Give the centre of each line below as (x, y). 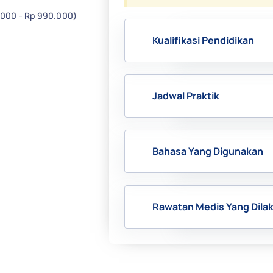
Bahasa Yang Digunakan (208, 151)
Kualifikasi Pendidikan (203, 40)
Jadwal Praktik (186, 96)
